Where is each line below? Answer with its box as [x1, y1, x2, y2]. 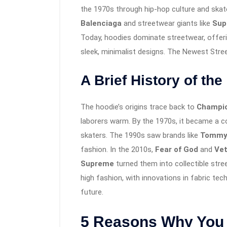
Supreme [81, 159, 114, 169]
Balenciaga [81, 19, 122, 28]
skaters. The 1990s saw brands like [81, 131, 200, 140]
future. [81, 187, 103, 197]
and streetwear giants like [122, 19, 212, 28]
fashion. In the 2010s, [81, 145, 155, 155]
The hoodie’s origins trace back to [81, 102, 197, 112]
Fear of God [155, 145, 198, 155]
